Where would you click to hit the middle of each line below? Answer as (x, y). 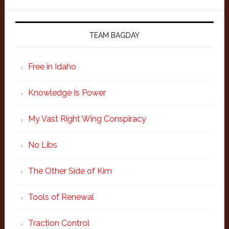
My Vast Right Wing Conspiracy (87, 119)
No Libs (42, 145)
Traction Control (59, 223)
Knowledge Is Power (67, 93)
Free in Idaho (52, 67)
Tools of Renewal (61, 197)
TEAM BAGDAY (114, 35)
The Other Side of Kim (70, 171)
